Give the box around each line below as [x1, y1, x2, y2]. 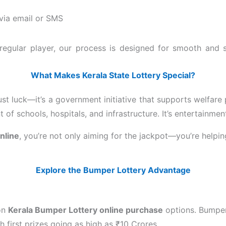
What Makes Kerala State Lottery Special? [31, 70, 195, 80]
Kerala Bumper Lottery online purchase [8, 204, 163, 215]
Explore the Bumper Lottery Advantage [35, 164, 191, 175]
